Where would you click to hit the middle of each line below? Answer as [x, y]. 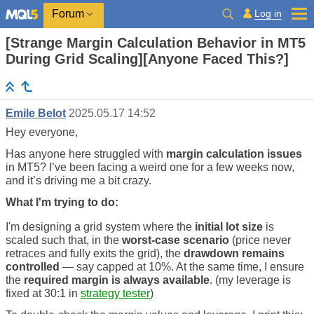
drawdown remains [234, 254]
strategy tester [115, 294]
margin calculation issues [234, 154]
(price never [260, 240]
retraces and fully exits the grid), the [95, 254]
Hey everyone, [42, 132]
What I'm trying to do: [62, 203]
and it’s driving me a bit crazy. [78, 181]
